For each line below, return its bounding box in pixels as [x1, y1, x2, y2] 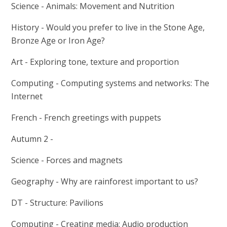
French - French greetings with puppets [11, 112, 162, 124]
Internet [11, 91, 43, 102]
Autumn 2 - [11, 133, 56, 145]
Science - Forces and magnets [11, 155, 123, 166]
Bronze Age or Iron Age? [11, 35, 105, 47]
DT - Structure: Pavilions [11, 197, 104, 209]
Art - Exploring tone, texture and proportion [11, 56, 179, 68]
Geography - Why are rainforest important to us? [11, 176, 199, 187]
